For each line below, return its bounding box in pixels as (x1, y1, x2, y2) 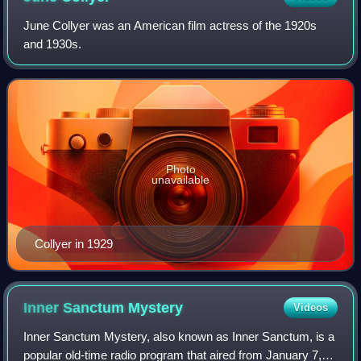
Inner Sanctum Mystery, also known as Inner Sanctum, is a (23, 330, 335, 344)
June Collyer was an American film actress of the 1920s (23, 19, 317, 33)
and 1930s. (23, 37, 82, 52)
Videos (293, 301, 328, 314)
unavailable (151, 173, 210, 187)
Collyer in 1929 (35, 237, 113, 251)
